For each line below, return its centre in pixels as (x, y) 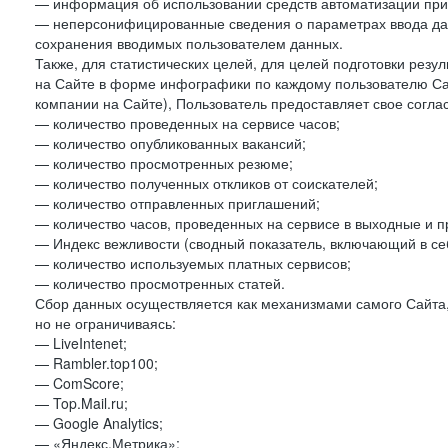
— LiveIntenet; (81, 343)
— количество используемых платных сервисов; (193, 263)
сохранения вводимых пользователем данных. (189, 43)
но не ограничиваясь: (105, 323)
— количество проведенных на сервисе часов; (187, 123)
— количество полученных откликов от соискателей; (206, 183)
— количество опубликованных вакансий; (170, 143)
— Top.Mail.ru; (81, 403)
